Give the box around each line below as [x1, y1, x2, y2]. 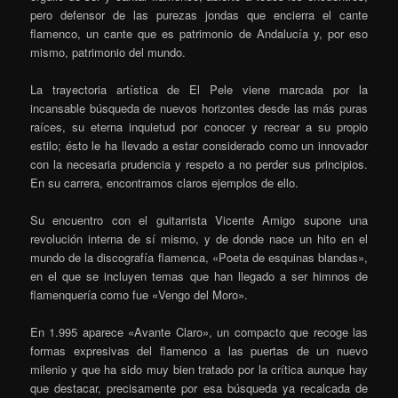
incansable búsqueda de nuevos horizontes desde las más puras [30, 99, 368, 116]
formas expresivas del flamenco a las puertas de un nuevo [30, 342, 368, 360]
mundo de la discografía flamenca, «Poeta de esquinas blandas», [30, 249, 368, 267]
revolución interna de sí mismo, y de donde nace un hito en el [30, 230, 368, 248]
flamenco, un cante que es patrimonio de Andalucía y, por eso [30, 24, 368, 42]
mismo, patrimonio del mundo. [30, 43, 187, 60]
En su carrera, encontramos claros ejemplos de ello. [30, 173, 299, 191]
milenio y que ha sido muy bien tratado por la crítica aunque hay [30, 361, 368, 378]
